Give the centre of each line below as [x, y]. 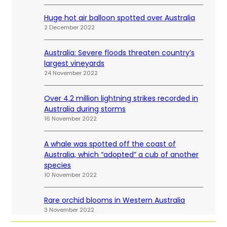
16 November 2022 [70, 119]
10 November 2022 [70, 175]
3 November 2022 [69, 210]
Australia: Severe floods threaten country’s [119, 53]
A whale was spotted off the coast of [110, 144]
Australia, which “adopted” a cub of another [121, 155]
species [58, 165]
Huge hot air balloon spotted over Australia [120, 18]
